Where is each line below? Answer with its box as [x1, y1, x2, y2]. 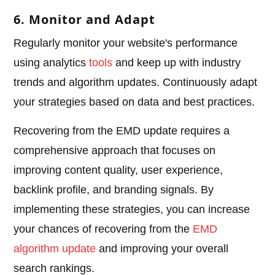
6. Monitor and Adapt [14, 11, 156, 28]
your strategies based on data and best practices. [14, 96, 255, 109]
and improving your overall [96, 242, 229, 255]
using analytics [14, 56, 90, 69]
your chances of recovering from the [14, 223, 193, 236]
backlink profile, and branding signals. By [14, 184, 214, 196]
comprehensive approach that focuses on [14, 144, 216, 157]
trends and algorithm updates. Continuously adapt [14, 76, 258, 89]
